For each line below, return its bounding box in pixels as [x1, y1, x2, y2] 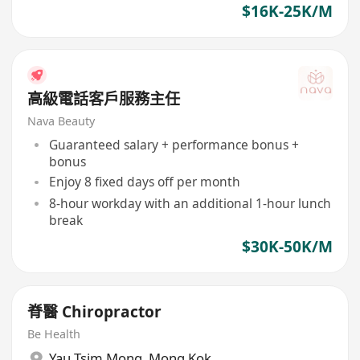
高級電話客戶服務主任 [27, 88, 181, 110]
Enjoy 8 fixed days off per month [48, 173, 240, 191]
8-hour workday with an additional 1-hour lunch [48, 194, 331, 212]
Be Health [27, 325, 81, 342]
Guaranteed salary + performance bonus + [48, 135, 299, 153]
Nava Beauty [27, 112, 96, 129]
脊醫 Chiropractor [27, 301, 162, 322]
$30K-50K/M [241, 236, 333, 258]
